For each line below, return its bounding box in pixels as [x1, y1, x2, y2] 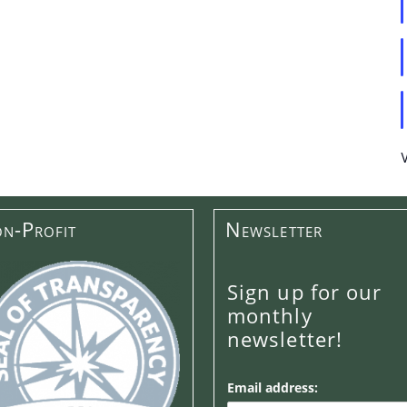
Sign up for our [227, 278, 382, 305]
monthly [227, 302, 313, 329]
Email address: [227, 379, 319, 397]
